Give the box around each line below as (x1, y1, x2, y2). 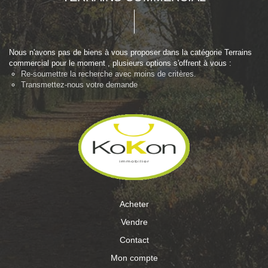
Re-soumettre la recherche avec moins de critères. (21, 69, 196, 78)
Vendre (120, 217, 148, 227)
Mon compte (110, 253, 158, 263)
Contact (119, 235, 149, 245)
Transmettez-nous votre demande (21, 80, 138, 89)
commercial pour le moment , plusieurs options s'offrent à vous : (9, 59, 232, 68)
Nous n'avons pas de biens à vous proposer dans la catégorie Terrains (9, 48, 252, 57)
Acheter (119, 199, 149, 209)
